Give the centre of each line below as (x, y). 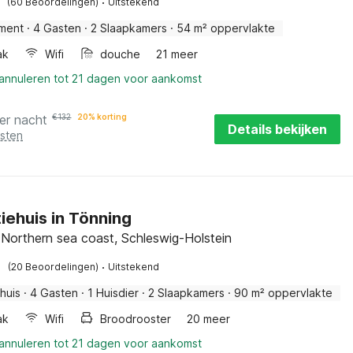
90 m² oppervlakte (284, 293)
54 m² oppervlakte (226, 28)
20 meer (209, 319)
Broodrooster (136, 319)
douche (121, 54)
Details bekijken (277, 129)
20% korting (102, 117)
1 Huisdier (113, 293)
